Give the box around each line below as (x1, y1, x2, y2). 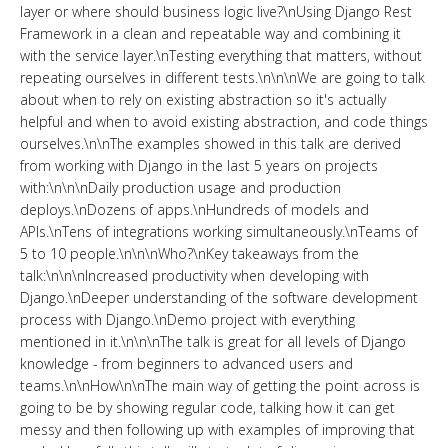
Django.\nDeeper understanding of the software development (20, 288, 418, 307)
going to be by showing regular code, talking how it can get (20, 398, 395, 417)
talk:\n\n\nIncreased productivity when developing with (20, 266, 369, 285)
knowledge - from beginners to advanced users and (20, 354, 353, 373)
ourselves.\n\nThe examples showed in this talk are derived (20, 134, 401, 153)
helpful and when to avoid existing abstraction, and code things (20, 112, 428, 131)
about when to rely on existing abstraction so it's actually (20, 90, 386, 109)
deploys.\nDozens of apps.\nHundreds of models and (20, 200, 369, 219)
